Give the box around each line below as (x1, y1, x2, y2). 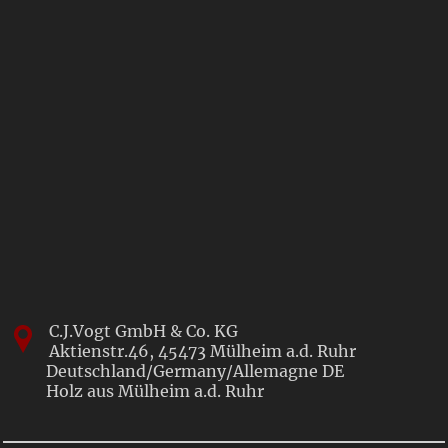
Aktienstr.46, (49, 341, 159, 361)
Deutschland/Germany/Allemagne (46, 361, 323, 381)
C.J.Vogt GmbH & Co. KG (49, 321, 239, 341)
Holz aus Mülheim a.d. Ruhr (46, 381, 265, 401)
